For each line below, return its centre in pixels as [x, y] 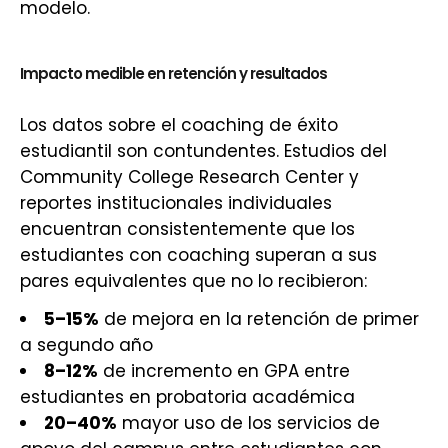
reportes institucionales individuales [176, 203]
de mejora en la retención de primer [259, 319]
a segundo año [86, 345]
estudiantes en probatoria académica [187, 397]
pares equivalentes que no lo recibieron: [193, 281]
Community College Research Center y [189, 177]
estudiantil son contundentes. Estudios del [203, 151]
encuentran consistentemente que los [187, 229]
